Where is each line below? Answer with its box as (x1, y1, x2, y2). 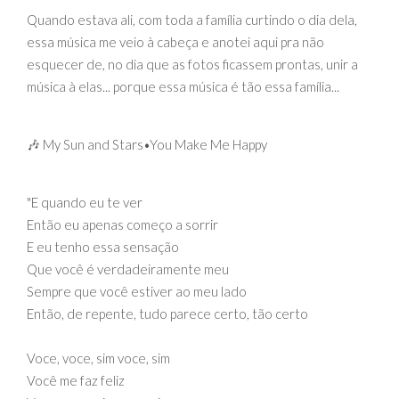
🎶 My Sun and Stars (27, 135, 143, 152)
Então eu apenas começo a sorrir (27, 216, 218, 232)
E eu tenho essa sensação (27, 238, 179, 255)
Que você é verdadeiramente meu (27, 260, 229, 277)
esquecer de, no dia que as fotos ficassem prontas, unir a (27, 55, 358, 72)
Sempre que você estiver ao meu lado (27, 282, 247, 299)
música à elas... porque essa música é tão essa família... (27, 77, 339, 94)
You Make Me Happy (150, 135, 267, 152)
